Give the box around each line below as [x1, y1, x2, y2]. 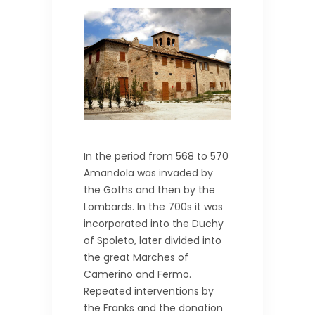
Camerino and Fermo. [84, 266, 191, 281]
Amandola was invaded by [84, 165, 213, 180]
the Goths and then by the [84, 182, 215, 197]
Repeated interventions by [84, 283, 214, 298]
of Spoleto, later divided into [84, 233, 221, 247]
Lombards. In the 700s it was [84, 199, 223, 214]
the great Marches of [84, 250, 188, 264]
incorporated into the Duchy [84, 216, 224, 231]
